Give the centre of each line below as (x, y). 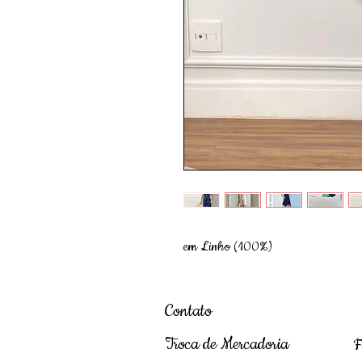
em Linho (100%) (228, 246)
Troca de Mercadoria (227, 344)
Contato (188, 311)
